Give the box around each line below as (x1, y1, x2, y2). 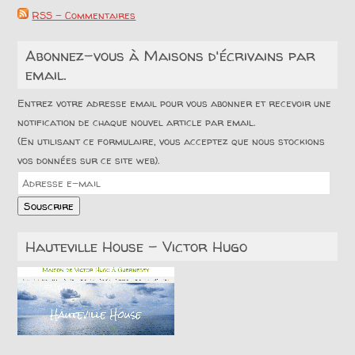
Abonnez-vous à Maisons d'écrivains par (25, 45, 316, 67)
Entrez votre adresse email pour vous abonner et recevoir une (17, 96, 332, 111)
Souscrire (24, 199, 74, 214)
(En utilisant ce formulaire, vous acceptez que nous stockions (17, 134, 326, 149)
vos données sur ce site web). (17, 153, 160, 168)
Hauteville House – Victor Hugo (25, 236, 248, 258)
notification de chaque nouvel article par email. (17, 115, 256, 130)
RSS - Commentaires (32, 8, 136, 23)
